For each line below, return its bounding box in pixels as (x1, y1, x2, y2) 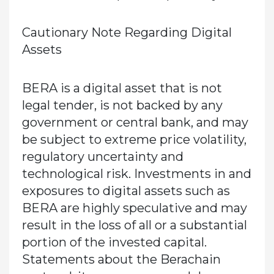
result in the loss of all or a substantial (21, 217, 247, 232)
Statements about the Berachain (21, 251, 221, 267)
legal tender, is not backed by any (21, 97, 223, 113)
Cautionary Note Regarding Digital (21, 24, 232, 40)
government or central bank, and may (21, 114, 248, 130)
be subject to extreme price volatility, (21, 131, 246, 147)
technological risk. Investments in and (21, 166, 251, 181)
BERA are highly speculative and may (21, 200, 247, 215)
